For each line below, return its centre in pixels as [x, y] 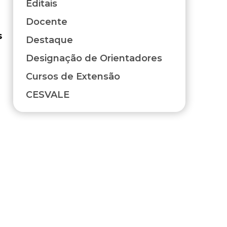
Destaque [49, 40]
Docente [47, 22]
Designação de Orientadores [94, 59]
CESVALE [48, 95]
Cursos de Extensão [73, 77]
